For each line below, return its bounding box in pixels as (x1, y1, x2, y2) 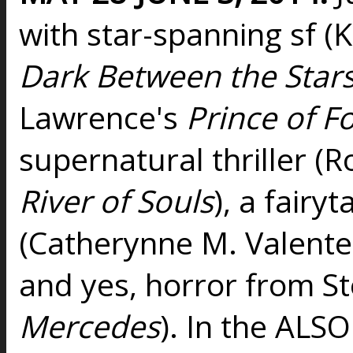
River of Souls (19, 180, 214, 222)
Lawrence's (19, 96, 186, 139)
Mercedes (19, 305, 160, 347)
